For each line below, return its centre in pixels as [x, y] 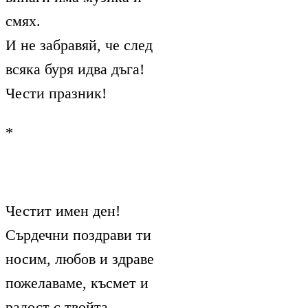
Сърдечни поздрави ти [78, 234]
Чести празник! [56, 93]
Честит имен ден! [63, 210]
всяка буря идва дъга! [75, 69]
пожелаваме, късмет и [77, 283]
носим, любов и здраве [80, 258]
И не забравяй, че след [79, 45]
